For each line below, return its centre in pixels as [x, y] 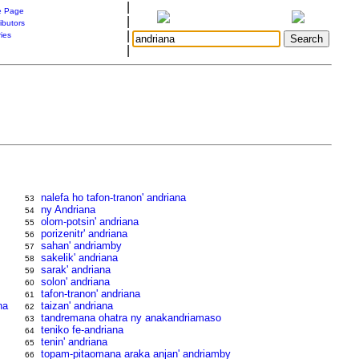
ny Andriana [69, 210]
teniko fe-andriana [83, 330]
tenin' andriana [75, 342]
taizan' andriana [77, 306]
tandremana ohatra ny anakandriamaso [131, 318]
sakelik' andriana [80, 258]
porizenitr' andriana [85, 234]
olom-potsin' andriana [90, 222]
